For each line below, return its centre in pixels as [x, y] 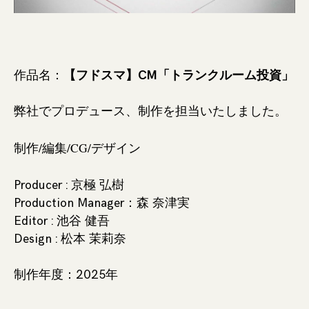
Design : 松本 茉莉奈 [70, 239]
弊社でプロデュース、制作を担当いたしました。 [150, 111]
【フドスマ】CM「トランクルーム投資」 [179, 75]
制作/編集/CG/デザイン [77, 148]
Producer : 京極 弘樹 [69, 185]
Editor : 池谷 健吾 [62, 221]
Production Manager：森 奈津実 [102, 203]
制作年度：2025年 [66, 275]
